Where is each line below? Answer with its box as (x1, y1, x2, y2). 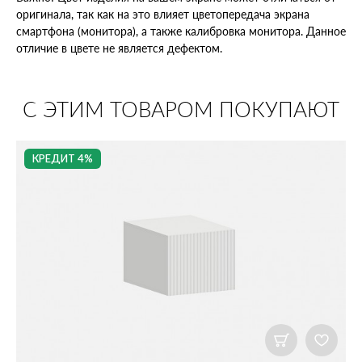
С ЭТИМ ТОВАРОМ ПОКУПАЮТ (23, 99, 339, 121)
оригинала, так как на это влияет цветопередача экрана (16, 6, 309, 21)
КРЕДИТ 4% (32, 154, 93, 165)
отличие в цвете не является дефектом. (16, 40, 222, 55)
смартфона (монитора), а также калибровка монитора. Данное (16, 23, 346, 38)
